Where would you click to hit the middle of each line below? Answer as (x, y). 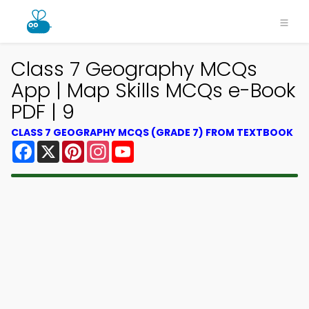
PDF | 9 (43, 112)
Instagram (137, 146)
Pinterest (109, 146)
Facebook (62, 146)
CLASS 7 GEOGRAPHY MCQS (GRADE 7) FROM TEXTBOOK (152, 132)
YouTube (157, 146)
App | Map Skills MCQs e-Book (153, 90)
